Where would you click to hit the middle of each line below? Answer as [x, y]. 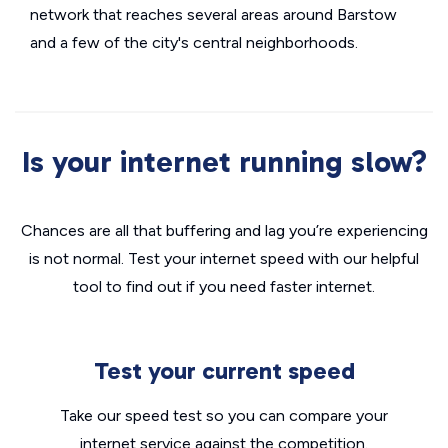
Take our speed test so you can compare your [224, 415]
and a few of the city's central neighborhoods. [194, 42]
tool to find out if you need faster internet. [224, 286]
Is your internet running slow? [224, 162]
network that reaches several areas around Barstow [213, 14]
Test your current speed [224, 370]
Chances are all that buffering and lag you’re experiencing [224, 230]
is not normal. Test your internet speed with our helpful [224, 258]
